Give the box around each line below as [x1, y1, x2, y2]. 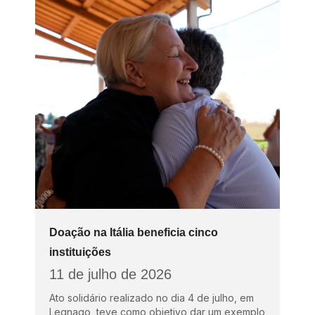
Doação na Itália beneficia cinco [49, 226, 219, 238]
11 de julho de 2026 [49, 266, 172, 282]
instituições [49, 245, 112, 258]
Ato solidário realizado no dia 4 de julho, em [49, 291, 255, 304]
